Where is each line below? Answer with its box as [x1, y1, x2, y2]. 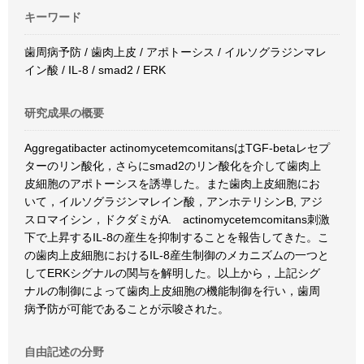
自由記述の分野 [24, 345, 104, 358]
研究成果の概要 [24, 106, 104, 119]
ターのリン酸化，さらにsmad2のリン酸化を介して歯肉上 [24, 159, 321, 172]
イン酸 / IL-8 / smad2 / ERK [24, 63, 166, 76]
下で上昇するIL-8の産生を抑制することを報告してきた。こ [24, 231, 329, 244]
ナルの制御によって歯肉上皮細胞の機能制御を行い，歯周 [24, 284, 320, 297]
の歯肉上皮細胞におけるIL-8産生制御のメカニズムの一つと [24, 249, 329, 262]
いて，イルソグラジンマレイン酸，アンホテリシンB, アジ [24, 195, 323, 208]
